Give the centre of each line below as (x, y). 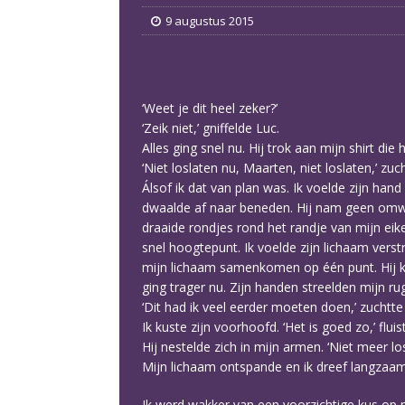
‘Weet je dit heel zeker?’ (210, 108)
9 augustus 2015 (210, 21)
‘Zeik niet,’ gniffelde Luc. (211, 128)
